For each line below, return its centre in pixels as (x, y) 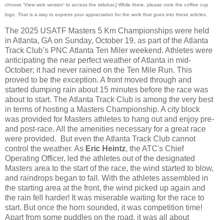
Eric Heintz (106, 149)
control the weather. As (45, 149)
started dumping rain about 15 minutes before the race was (107, 90)
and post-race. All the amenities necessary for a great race (105, 129)
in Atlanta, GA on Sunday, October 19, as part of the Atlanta (107, 41)
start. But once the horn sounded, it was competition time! (104, 208)
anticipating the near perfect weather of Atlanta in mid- (98, 60)
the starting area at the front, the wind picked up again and (105, 188)
